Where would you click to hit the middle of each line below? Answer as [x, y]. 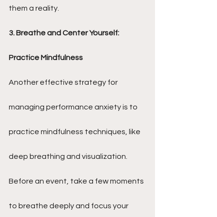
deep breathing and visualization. [69, 156]
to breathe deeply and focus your [69, 206]
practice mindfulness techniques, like [75, 132]
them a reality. [34, 8]
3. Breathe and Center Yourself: [65, 33]
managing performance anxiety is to [74, 107]
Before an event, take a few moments [77, 181]
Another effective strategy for [64, 82]
